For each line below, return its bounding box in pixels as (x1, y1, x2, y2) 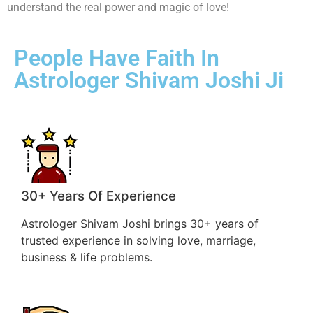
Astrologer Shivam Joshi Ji (14, 67, 284, 94)
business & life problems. (21, 250, 152, 265)
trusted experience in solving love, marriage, (21, 233, 256, 248)
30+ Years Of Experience (21, 188, 176, 205)
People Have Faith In (14, 45, 219, 72)
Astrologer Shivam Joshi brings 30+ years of (21, 217, 259, 231)
